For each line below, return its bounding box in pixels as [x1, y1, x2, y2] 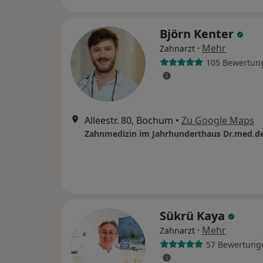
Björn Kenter [160, 26, 237, 42]
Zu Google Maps [181, 114, 254, 127]
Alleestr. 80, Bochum [85, 114, 173, 127]
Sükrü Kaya [160, 208, 228, 224]
